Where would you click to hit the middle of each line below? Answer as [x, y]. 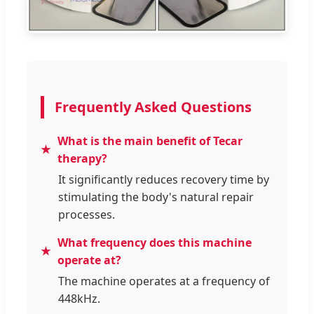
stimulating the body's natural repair [156, 197]
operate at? [89, 260]
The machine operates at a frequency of [164, 281]
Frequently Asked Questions [153, 107]
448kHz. [79, 298]
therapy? [82, 158]
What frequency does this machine [155, 242]
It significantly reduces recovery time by [164, 179]
